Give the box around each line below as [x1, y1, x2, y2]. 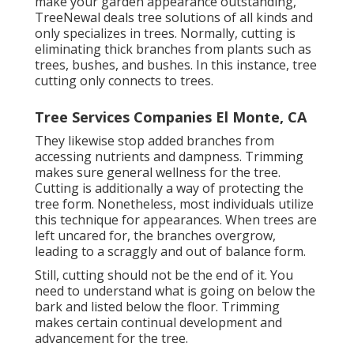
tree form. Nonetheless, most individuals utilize [34, 194, 314, 213]
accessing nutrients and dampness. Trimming [34, 147, 303, 165]
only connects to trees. [76, 71, 213, 89]
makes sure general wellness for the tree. [34, 163, 281, 181]
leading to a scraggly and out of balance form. [34, 242, 306, 260]
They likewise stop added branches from [34, 131, 274, 149]
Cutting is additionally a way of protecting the [34, 179, 303, 197]
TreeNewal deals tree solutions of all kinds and [34, 8, 313, 26]
